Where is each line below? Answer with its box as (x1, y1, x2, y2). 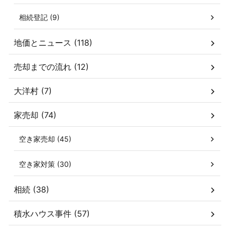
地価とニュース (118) (14, 37, 92, 48)
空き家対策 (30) (19, 160, 71, 169)
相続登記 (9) (19, 13, 60, 22)
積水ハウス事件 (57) (14, 208, 90, 219)
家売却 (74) (14, 110, 56, 121)
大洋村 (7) (14, 86, 52, 97)
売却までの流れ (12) (14, 62, 89, 72)
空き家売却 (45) (19, 135, 71, 144)
